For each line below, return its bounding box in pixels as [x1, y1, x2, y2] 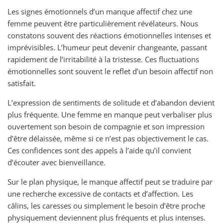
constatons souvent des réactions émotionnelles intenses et [7, 30, 211, 40]
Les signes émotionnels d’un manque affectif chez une [7, 6, 192, 16]
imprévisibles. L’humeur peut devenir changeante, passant [7, 42, 207, 52]
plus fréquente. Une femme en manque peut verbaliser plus [7, 110, 212, 119]
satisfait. [7, 78, 36, 88]
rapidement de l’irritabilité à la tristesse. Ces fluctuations [7, 54, 199, 64]
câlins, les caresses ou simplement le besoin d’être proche [7, 201, 205, 211]
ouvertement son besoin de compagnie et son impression [7, 121, 205, 131]
